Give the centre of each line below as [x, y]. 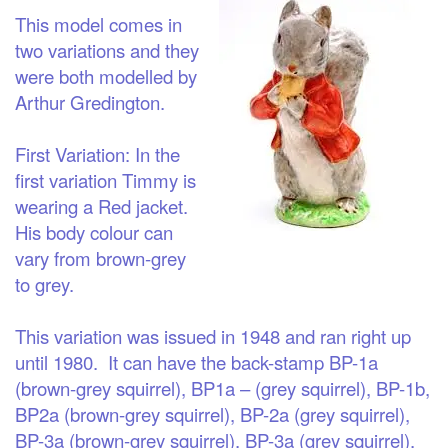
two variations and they [107, 49]
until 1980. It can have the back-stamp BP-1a [196, 361]
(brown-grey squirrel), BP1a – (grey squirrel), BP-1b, [222, 387]
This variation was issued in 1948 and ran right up [213, 335]
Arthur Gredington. [97, 101]
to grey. [49, 283]
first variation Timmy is [105, 179]
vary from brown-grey [100, 257]
